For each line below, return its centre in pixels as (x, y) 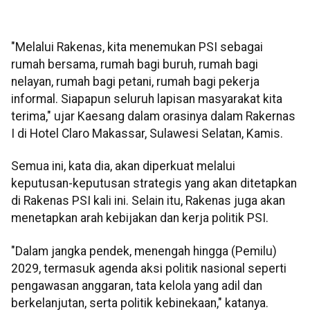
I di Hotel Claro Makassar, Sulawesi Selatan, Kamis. (147, 134)
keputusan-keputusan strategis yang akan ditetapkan (154, 184)
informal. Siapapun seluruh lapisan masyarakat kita (147, 99)
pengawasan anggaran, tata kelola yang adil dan (137, 285)
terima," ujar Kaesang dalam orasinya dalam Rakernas (153, 117)
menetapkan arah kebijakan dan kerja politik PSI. (140, 218)
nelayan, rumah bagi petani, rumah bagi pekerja (135, 82)
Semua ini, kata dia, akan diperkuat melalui (123, 166)
